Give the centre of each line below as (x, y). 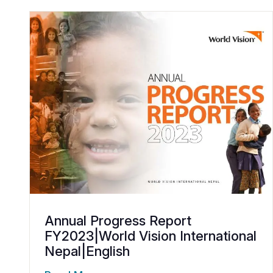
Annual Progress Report (118, 220)
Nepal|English (87, 251)
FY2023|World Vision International (151, 236)
